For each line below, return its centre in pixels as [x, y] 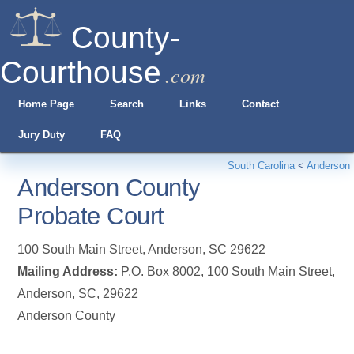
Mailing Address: [68, 271]
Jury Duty [41, 135]
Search [126, 104]
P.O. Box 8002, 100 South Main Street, [227, 271]
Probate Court [91, 216]
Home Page [46, 104]
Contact [261, 104]
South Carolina [261, 166]
